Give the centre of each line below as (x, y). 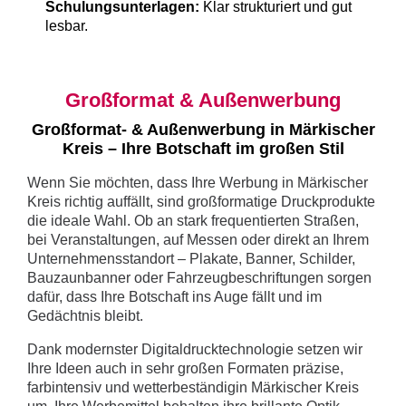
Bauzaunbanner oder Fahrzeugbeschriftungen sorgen (199, 278)
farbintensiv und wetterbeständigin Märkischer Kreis (193, 388)
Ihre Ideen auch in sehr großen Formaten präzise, (185, 369)
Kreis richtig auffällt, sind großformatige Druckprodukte (201, 202)
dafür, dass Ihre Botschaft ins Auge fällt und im (174, 297)
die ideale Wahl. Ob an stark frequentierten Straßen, (193, 221)
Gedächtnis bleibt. (85, 316)
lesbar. (67, 26)
